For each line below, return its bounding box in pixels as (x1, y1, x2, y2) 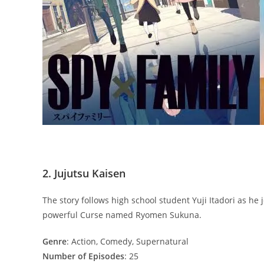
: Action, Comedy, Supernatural (67, 235, 189, 247)
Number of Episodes (42, 250, 124, 262)
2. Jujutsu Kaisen (42, 166, 126, 180)
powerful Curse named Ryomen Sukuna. (42, 209, 202, 220)
